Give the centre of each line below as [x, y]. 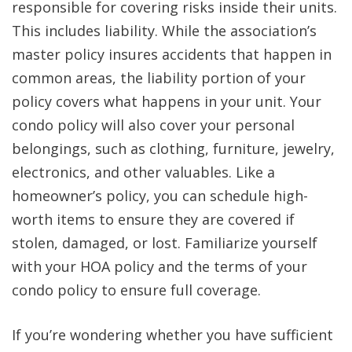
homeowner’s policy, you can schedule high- [160, 196]
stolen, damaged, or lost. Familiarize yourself [165, 243]
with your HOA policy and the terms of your [159, 267]
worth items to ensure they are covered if [153, 220]
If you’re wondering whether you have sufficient [172, 335]
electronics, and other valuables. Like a [143, 172]
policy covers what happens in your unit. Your [167, 102]
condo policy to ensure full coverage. [136, 290]
